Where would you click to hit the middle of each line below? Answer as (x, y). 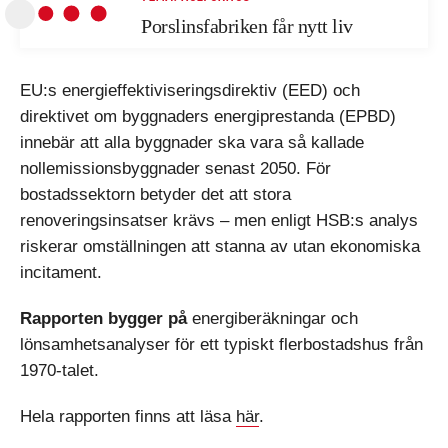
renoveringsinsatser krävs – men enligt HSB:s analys (219, 220)
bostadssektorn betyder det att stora (155, 194)
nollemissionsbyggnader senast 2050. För (175, 168)
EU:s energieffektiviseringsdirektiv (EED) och (190, 90)
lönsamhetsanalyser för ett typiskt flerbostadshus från (221, 344)
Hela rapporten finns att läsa (128, 416)
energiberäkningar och (272, 318)
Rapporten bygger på (103, 318)
